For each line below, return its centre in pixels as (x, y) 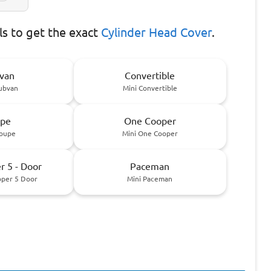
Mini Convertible (150, 88)
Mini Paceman (150, 178)
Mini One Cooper (150, 133)
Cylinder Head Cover (156, 32)
